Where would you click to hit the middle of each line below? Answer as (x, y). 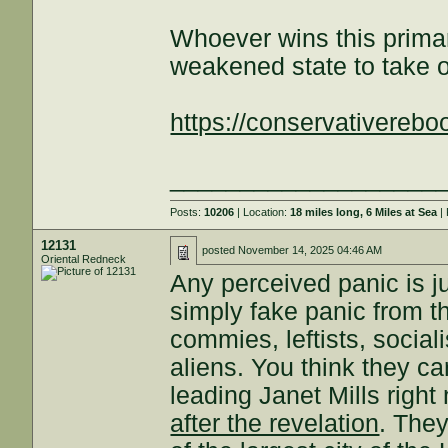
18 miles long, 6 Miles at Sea (364, 212)
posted (220, 250)
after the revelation (275, 423)
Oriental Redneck (84, 259)
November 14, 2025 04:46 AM (310, 250)
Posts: (187, 212)
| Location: (262, 212)
